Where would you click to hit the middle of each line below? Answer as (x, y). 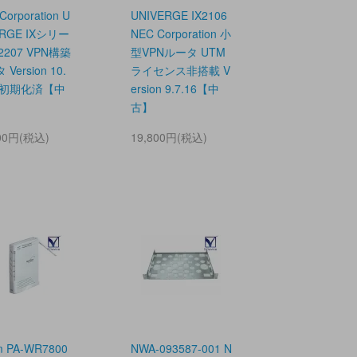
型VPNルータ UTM (178, 51)
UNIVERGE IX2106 (178, 15)
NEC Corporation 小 (180, 33)
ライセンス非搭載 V (180, 70)
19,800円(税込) (169, 137)
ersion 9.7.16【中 (175, 88)
